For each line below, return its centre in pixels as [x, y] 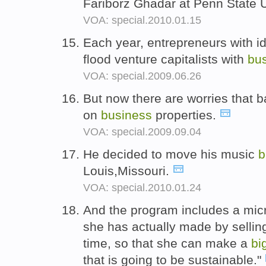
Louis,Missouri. [128, 170]
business [126, 115]
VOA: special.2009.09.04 [142, 132]
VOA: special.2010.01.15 [142, 20]
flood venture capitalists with [165, 59]
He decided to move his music [171, 154]
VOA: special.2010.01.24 [142, 187]
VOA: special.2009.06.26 [142, 76]
